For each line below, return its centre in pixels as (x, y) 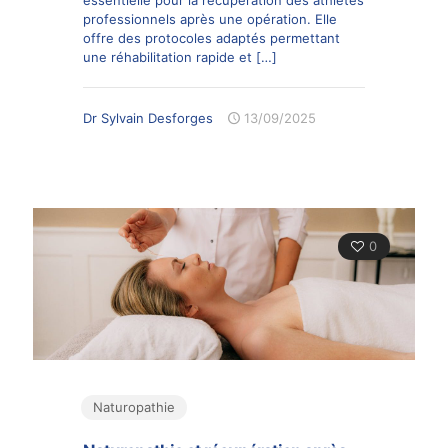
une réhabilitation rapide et (167, 56)
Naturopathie (134, 407)
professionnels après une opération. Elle (210, 18)
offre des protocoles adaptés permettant (211, 37)
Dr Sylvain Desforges (148, 117)
